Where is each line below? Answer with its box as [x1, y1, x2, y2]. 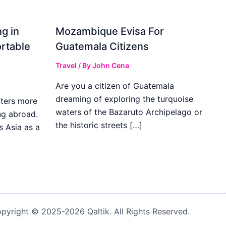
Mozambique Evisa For [55, 25, 164, 37]
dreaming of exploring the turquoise [55, 93, 194, 104]
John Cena [92, 61, 130, 70]
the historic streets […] [55, 120, 143, 130]
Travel [55, 61, 77, 70]
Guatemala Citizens [55, 40, 149, 52]
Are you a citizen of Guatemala [55, 80, 175, 91]
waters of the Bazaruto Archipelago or [55, 106, 203, 117]
